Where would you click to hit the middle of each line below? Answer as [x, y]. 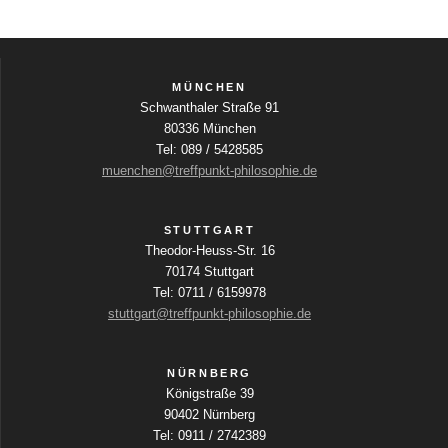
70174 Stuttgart [209, 271]
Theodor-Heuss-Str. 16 [209, 250]
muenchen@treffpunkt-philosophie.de [209, 170]
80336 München [209, 128]
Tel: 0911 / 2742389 [209, 435]
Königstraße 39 [209, 393]
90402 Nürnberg [209, 414]
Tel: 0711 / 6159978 [209, 292]
